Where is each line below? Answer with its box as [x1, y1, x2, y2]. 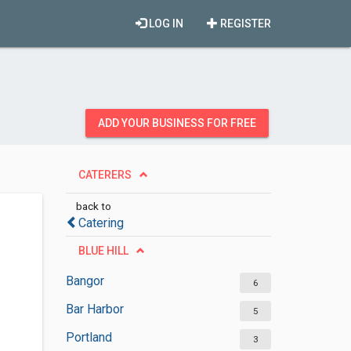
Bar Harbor [65, 302, 124, 317]
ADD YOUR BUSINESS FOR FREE [98, 117, 256, 129]
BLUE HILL [78, 244, 128, 257]
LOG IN [147, 17, 183, 30]
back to [75, 200, 111, 212]
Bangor [65, 273, 104, 288]
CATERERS [78, 168, 132, 181]
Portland [65, 330, 112, 345]
